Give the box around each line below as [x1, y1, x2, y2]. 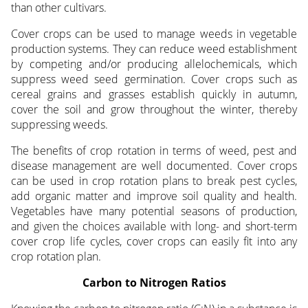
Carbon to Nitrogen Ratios [82, 275, 226, 291]
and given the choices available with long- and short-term [10, 219, 298, 234]
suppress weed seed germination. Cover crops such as [10, 71, 298, 87]
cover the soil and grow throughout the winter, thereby [10, 102, 298, 118]
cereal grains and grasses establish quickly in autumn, [10, 87, 298, 102]
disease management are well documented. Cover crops [10, 158, 298, 174]
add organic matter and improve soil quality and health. [10, 188, 298, 204]
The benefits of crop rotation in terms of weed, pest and [10, 143, 298, 159]
